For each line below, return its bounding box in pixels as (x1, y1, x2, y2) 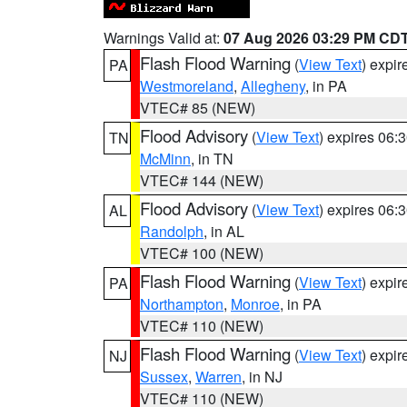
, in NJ (242, 366, 283, 387)
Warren (195, 366, 242, 387)
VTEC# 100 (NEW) (140, 243, 263, 263)
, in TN (191, 148, 233, 169)
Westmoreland (140, 75, 233, 96)
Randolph (140, 221, 203, 242)
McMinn (140, 148, 191, 169)
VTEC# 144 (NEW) (140, 170, 263, 191)
